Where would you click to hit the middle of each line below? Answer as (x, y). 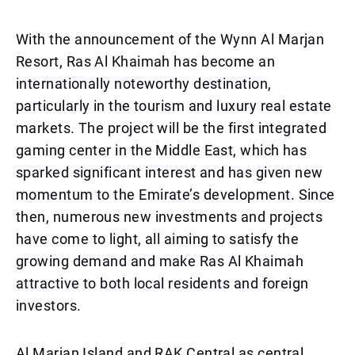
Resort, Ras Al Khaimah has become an (146, 61)
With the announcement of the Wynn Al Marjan (170, 39)
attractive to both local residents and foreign (162, 283)
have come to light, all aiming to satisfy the (158, 239)
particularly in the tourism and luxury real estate (174, 106)
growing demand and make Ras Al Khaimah (160, 261)
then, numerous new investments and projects (170, 217)
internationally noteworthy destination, (144, 84)
